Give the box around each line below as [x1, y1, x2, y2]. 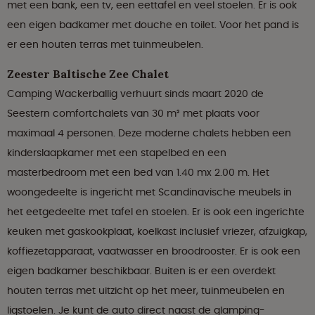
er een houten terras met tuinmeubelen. [7, 37, 203, 52]
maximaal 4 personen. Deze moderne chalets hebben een [7, 126, 291, 141]
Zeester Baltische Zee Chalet [7, 67, 169, 82]
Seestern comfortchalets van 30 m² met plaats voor [7, 106, 259, 121]
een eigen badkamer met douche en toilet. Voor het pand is [7, 18, 299, 32]
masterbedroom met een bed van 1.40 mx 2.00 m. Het [7, 165, 269, 180]
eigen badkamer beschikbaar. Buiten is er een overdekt [7, 264, 276, 278]
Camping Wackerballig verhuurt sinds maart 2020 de [7, 86, 264, 101]
